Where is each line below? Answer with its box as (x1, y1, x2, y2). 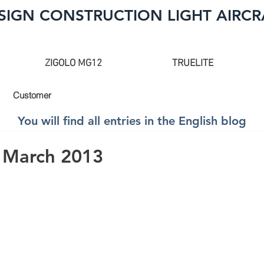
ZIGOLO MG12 (45, 58, 103, 70)
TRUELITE (171, 58, 213, 70)
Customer (13, 90, 51, 101)
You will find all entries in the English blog (18, 114, 246, 128)
